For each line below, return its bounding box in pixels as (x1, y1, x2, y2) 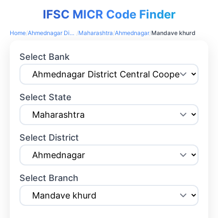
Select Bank (19, 52, 70, 62)
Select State (19, 92, 72, 103)
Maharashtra (78, 29, 113, 37)
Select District (19, 132, 79, 143)
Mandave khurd (151, 29, 196, 37)
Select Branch (19, 173, 79, 183)
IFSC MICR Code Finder (42, 7, 176, 22)
